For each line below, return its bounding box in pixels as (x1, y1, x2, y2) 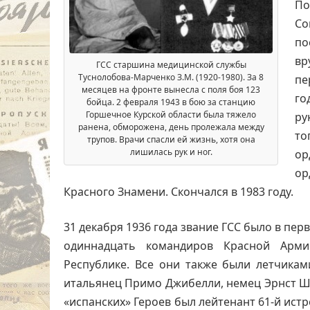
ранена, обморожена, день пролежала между (77, 120, 264, 133)
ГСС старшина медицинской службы (95, 58, 246, 71)
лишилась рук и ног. (129, 145, 212, 158)
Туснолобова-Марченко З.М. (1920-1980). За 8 (78, 71, 264, 83)
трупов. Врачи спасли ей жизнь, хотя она (86, 133, 255, 145)
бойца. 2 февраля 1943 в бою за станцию (86, 95, 255, 108)
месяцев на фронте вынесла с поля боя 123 (82, 83, 260, 95)
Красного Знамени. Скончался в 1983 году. (64, 183, 293, 199)
